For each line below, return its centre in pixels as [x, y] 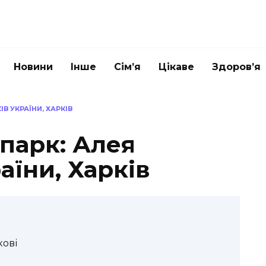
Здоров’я [236, 67]
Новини [33, 67]
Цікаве [176, 67]
